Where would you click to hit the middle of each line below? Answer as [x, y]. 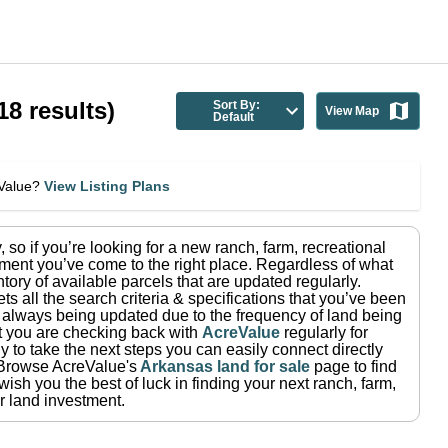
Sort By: [237, 105]
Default [234, 117]
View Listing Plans [106, 186]
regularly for [326, 332]
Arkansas [177, 366]
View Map [351, 111]
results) [69, 110]
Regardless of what [325, 264]
